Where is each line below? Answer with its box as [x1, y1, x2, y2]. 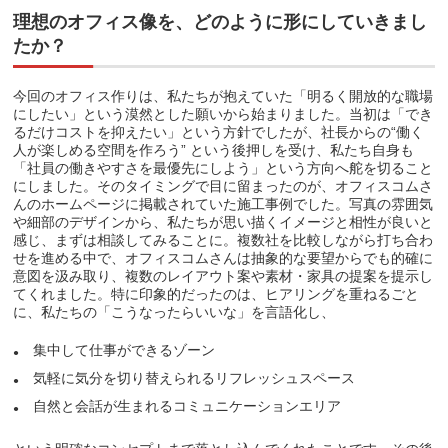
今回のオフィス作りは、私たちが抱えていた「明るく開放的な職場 [13, 88, 434, 105]
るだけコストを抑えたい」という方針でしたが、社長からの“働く [13, 124, 425, 141]
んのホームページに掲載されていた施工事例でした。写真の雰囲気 [13, 196, 434, 213]
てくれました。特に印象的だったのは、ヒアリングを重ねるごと [13, 286, 420, 303]
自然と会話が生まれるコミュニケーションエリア [33, 398, 342, 415]
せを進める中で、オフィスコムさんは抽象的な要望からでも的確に [13, 250, 434, 267]
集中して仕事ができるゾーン [33, 342, 216, 359]
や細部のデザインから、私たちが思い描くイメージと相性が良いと [13, 214, 434, 231]
